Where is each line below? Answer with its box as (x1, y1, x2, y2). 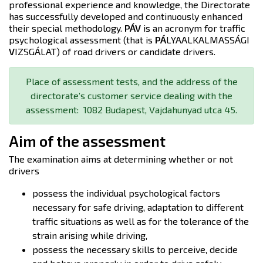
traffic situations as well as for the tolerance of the (32, 215, 249, 227)
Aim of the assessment (9, 132, 166, 150)
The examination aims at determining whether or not (9, 153, 233, 164)
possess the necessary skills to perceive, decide (32, 244, 238, 255)
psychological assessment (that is (9, 34, 155, 45)
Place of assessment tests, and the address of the (25, 76, 238, 87)
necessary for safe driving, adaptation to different (32, 201, 244, 213)
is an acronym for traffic (141, 22, 245, 33)
